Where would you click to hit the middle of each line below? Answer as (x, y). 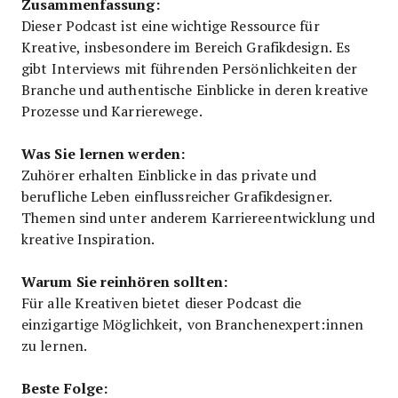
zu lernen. (54, 345)
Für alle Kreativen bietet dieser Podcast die (162, 302)
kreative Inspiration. (88, 238)
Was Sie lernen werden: (103, 153)
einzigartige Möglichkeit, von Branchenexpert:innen (192, 323)
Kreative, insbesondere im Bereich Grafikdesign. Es (186, 46)
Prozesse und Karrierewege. (112, 110)
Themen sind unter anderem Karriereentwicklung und (198, 217)
